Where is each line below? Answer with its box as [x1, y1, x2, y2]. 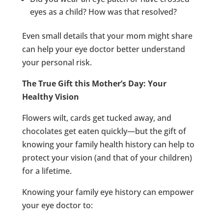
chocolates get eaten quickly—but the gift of [22, 125, 186, 137]
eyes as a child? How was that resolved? [29, 6, 177, 17]
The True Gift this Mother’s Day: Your [22, 78, 166, 89]
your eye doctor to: [22, 199, 93, 211]
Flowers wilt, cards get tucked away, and [22, 112, 171, 123]
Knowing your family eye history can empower [22, 186, 194, 197]
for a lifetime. [22, 165, 72, 176]
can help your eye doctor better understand [22, 43, 185, 55]
